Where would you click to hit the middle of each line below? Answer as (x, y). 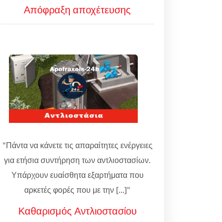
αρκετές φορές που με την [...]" (77, 190)
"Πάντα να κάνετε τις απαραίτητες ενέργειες (77, 145)
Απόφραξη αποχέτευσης (77, 10)
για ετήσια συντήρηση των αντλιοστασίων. (77, 160)
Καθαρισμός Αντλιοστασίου (77, 211)
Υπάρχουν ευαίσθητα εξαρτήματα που (77, 175)
